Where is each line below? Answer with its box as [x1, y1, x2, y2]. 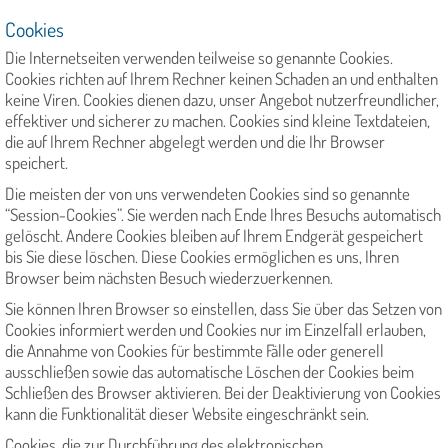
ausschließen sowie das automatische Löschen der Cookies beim [5, 361, 414, 383]
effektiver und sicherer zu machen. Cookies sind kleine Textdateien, [5, 110, 430, 132]
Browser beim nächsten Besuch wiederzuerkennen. [5, 267, 333, 289]
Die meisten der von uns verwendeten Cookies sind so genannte [5, 183, 410, 205]
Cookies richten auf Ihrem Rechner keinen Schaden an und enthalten [5, 68, 438, 90]
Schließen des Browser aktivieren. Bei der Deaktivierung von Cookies [5, 382, 441, 404]
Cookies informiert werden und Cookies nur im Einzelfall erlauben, [5, 319, 426, 341]
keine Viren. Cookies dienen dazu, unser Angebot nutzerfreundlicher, [5, 89, 439, 111]
